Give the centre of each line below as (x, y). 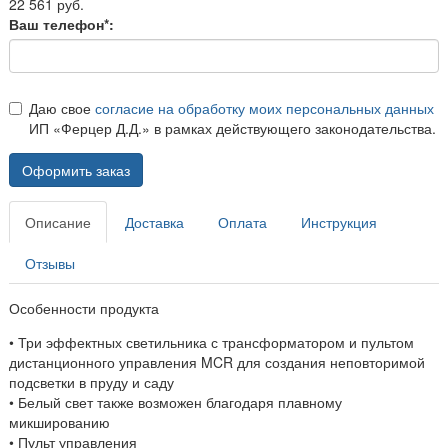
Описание (58, 221)
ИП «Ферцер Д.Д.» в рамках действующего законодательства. (232, 127)
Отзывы (50, 262)
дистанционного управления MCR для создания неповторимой (217, 361)
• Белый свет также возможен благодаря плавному (175, 401)
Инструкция (339, 221)
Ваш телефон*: (61, 23)
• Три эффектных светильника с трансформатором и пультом (211, 341)
